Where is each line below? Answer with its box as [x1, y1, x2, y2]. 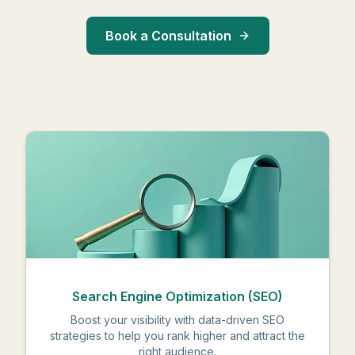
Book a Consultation [105, 28, 231, 44]
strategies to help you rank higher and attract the [50, 329, 305, 342]
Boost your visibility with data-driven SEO [71, 313, 284, 326]
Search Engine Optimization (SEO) [72, 288, 283, 304]
